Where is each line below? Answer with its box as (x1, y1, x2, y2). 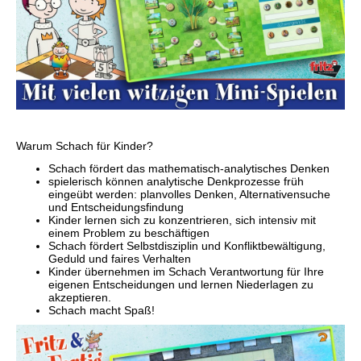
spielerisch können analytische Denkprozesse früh (48, 174, 304, 188)
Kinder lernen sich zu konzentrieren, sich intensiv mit (48, 213, 316, 226)
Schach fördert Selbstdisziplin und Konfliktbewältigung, (48, 239, 326, 252)
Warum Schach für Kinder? (16, 139, 153, 152)
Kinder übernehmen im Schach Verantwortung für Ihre (48, 264, 324, 278)
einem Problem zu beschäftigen (48, 226, 210, 239)
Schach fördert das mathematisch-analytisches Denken (48, 161, 330, 175)
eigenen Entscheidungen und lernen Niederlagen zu (48, 277, 313, 291)
